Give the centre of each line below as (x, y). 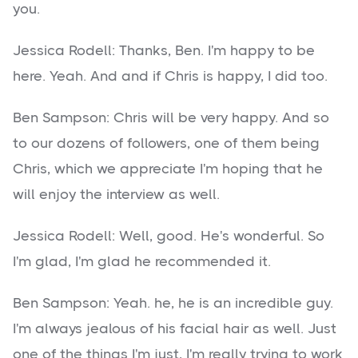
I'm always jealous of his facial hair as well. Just (175, 329)
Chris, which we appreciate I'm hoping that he (168, 169)
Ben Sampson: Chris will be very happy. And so (171, 118)
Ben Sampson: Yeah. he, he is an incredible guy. (173, 303)
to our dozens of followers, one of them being (166, 143)
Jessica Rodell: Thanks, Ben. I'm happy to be (164, 51)
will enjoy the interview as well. (116, 195)
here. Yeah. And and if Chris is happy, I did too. (170, 76)
